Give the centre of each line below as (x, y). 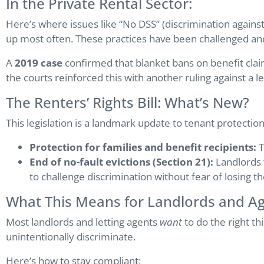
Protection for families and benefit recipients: (143, 147)
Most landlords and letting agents (83, 222)
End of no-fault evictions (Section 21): (121, 162)
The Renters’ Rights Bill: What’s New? (128, 103)
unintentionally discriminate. (71, 237)
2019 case (39, 63)
